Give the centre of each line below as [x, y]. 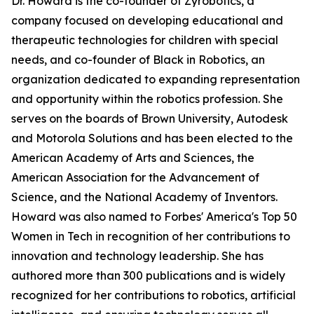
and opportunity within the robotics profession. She [147, 99]
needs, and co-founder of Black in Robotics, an [138, 60]
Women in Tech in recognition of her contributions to [151, 236]
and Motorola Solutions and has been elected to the [152, 138]
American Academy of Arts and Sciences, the [133, 158]
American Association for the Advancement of [135, 177]
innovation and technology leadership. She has [137, 256]
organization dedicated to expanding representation [156, 79]
